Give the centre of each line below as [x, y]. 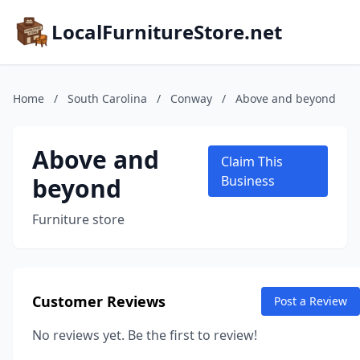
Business [248, 181]
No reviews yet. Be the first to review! [145, 335]
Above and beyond [286, 98]
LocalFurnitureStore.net [167, 32]
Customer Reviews [99, 301]
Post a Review [311, 301]
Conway [191, 98]
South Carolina [107, 98]
